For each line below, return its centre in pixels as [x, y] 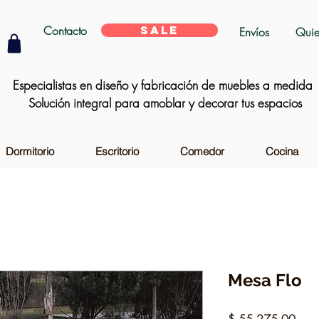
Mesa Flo [265, 280]
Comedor [202, 151]
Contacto [65, 31]
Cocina [282, 151]
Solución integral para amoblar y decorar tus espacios [163, 103]
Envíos [254, 32]
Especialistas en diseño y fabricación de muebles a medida [161, 85]
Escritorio [117, 151]
